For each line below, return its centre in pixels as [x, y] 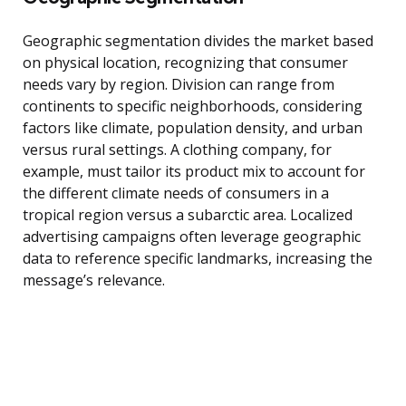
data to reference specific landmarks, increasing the [198, 259]
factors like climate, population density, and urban [193, 128]
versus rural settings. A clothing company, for [177, 150]
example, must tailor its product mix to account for [194, 172]
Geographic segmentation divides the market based [198, 41]
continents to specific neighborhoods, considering [193, 106]
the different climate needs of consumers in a [176, 193]
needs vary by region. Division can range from [179, 85]
